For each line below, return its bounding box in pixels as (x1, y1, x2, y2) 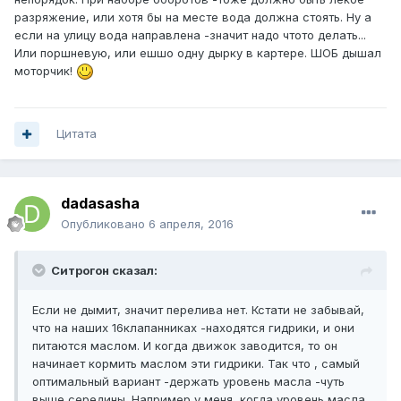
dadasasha (61, 194, 140, 213)
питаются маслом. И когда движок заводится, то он (32, 338, 337, 354)
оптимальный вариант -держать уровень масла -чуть (32, 374, 345, 389)
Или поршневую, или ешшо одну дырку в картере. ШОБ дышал (14, 45, 381, 60)
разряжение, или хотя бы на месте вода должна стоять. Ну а (14, 9, 371, 24)
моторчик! (14, 63, 76, 78)
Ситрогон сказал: (51, 263, 158, 278)
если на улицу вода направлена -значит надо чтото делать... (14, 27, 366, 42)
